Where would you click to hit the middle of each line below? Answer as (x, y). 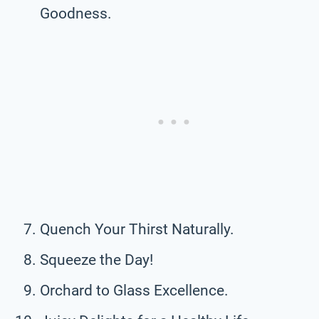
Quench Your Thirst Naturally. (137, 229)
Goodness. (76, 13)
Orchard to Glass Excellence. (134, 290)
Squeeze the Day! (96, 260)
